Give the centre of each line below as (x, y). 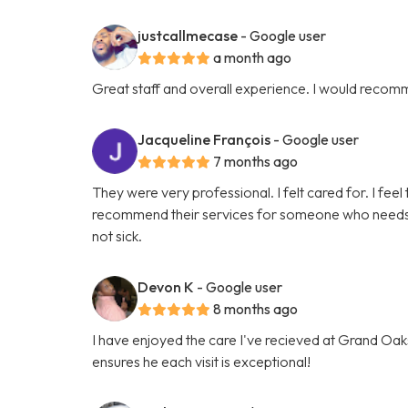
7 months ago (256, 161)
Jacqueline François (204, 139)
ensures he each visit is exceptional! (202, 361)
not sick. (117, 235)
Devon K (166, 286)
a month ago (253, 57)
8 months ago (256, 308)
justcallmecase (188, 35)
